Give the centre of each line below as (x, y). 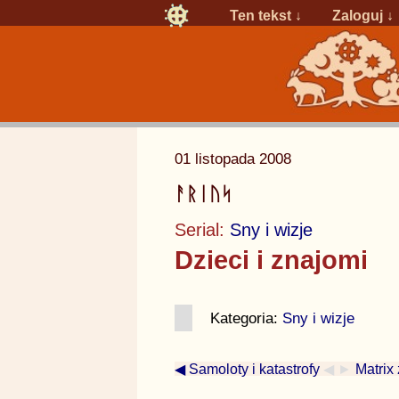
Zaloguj (358, 15)
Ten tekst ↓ (266, 15)
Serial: (202, 230)
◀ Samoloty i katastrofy (247, 369)
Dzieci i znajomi (271, 261)
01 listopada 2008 (233, 159)
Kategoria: (246, 318)
